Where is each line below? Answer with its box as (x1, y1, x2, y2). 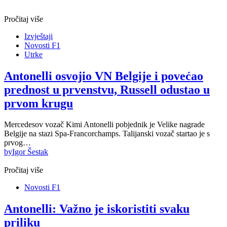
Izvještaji (24, 31, 53, 41)
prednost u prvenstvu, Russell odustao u (4, 83, 210, 96)
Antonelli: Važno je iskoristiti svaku (4, 202, 190, 216)
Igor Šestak (12, 147, 48, 157)
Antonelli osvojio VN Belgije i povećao (4, 69, 203, 83)
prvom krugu (4, 96, 73, 110)
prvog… (4, 138, 31, 147)
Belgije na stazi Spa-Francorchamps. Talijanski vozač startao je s (4, 129, 210, 138)
